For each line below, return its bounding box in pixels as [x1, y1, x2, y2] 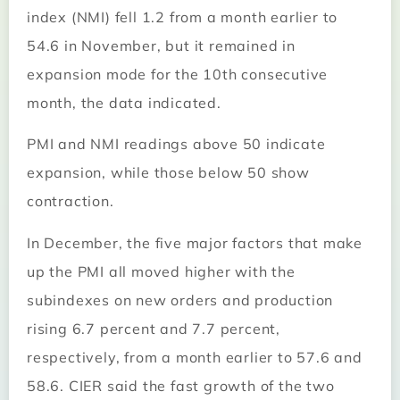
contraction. [27, 192, 114, 211]
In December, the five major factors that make [27, 233, 362, 252]
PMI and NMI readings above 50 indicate [27, 135, 326, 154]
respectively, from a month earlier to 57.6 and [27, 347, 362, 366]
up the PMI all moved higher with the [27, 262, 296, 280]
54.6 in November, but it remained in [27, 36, 296, 54]
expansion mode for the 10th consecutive [27, 64, 329, 83]
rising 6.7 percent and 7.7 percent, [27, 319, 281, 337]
